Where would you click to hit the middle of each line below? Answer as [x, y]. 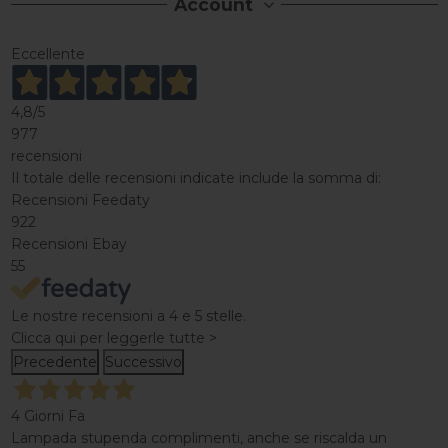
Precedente [54, 362]
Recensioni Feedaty [80, 200]
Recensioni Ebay [68, 244]
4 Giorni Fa [47, 416]
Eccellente [47, 54]
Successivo [143, 362]
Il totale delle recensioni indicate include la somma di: [195, 178]
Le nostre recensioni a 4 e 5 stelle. [128, 316]
